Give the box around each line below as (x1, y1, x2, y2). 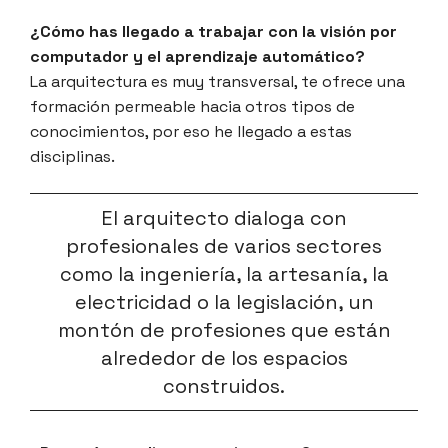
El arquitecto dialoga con (101, 205, 347, 232)
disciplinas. (30, 146, 115, 168)
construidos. (163, 373, 285, 400)
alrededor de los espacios (100, 345, 348, 372)
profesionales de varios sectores (66, 233, 382, 260)
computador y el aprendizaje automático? (30, 46, 365, 68)
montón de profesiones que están (57, 317, 391, 344)
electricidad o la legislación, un (74, 289, 374, 316)
